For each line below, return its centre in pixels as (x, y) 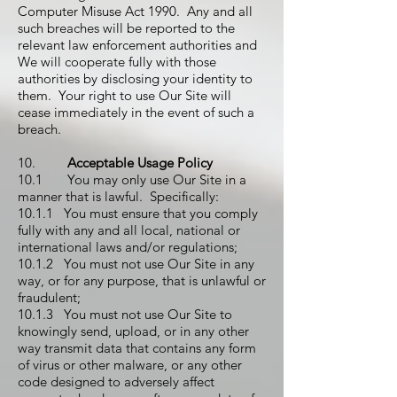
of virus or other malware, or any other (130, 365)
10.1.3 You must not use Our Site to (125, 314)
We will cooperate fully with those (117, 62)
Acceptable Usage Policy (140, 163)
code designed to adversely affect (116, 381)
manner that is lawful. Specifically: (118, 196)
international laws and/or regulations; (128, 247)
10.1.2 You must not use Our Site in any (136, 264)
